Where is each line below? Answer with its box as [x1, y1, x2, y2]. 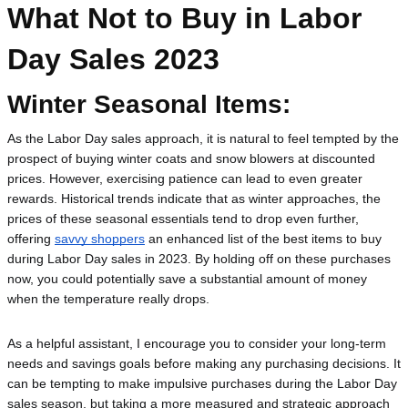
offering [7, 231, 55, 247]
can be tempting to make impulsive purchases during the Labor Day [7, 376, 397, 392]
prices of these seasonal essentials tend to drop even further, [7, 211, 359, 227]
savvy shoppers [55, 231, 145, 247]
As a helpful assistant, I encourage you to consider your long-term [7, 336, 386, 352]
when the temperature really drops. [7, 291, 209, 307]
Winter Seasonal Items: [7, 90, 291, 119]
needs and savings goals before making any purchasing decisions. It [7, 356, 401, 372]
